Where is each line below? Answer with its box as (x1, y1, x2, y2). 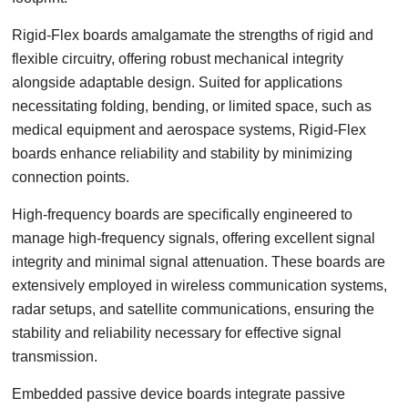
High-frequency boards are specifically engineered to (12, 207, 353, 222)
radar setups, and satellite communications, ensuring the (12, 301, 375, 317)
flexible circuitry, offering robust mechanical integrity (12, 51, 344, 66)
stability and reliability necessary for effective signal (12, 325, 342, 341)
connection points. (12, 169, 130, 185)
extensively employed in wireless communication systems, (12, 278, 388, 293)
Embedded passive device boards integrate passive (12, 386, 346, 402)
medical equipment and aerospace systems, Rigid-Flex (12, 122, 367, 138)
